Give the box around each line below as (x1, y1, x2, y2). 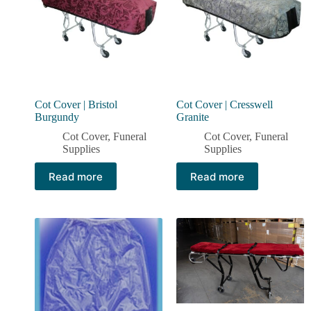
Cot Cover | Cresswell (176, 99, 273, 111)
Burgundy (35, 111, 79, 124)
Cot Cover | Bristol (35, 99, 117, 111)
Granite (176, 111, 209, 124)
